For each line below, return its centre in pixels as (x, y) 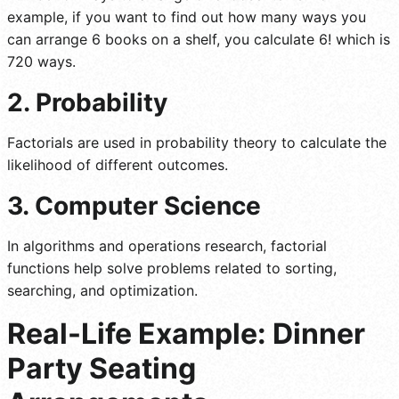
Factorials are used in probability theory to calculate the (197, 142)
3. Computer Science (134, 205)
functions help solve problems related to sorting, (172, 268)
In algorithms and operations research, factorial (167, 245)
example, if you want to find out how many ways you (187, 16)
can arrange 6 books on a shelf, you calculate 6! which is (199, 39)
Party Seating (102, 368)
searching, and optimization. (102, 290)
